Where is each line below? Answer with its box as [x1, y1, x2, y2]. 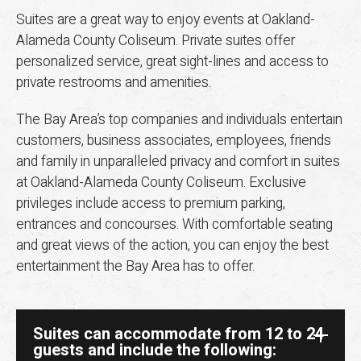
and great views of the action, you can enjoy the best [16, 235, 329, 256]
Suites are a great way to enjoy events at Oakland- [16, 10, 315, 31]
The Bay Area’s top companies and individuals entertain [16, 110, 342, 131]
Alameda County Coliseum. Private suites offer [16, 31, 295, 52]
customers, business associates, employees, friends [16, 131, 331, 151]
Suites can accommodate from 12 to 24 [33, 322, 324, 346]
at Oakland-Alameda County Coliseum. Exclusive [16, 172, 306, 193]
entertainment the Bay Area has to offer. [16, 256, 255, 277]
